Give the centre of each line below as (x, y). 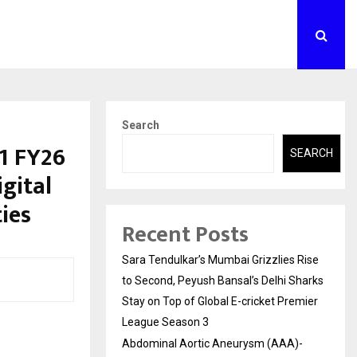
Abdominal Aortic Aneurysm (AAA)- (212, 343)
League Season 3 (165, 322)
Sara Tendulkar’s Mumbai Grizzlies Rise (220, 259)
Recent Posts (185, 234)
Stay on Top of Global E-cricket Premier (220, 301)
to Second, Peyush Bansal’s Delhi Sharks (223, 280)
